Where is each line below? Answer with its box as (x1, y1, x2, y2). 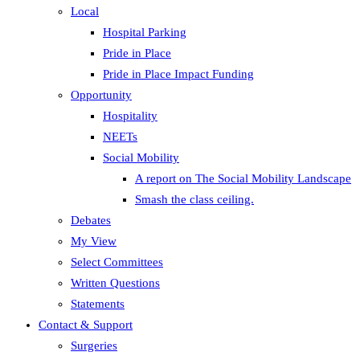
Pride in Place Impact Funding (103, 67, 254, 80)
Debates (71, 214, 111, 227)
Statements (71, 297, 125, 310)
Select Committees (71, 256, 163, 268)
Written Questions (71, 276, 160, 289)
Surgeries (71, 339, 117, 352)
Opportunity (71, 88, 132, 101)
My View (71, 235, 117, 247)
